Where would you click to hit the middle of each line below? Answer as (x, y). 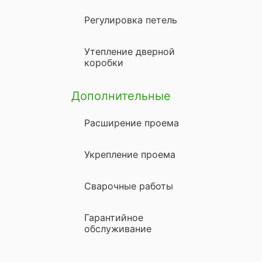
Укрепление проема (130, 154)
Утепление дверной (130, 51)
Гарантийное (114, 217)
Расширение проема (132, 123)
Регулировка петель (131, 20)
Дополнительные (121, 96)
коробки (104, 62)
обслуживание (118, 228)
